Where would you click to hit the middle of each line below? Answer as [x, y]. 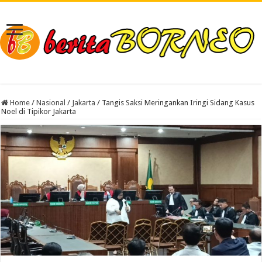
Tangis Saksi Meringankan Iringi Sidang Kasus [178, 102]
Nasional [51, 102]
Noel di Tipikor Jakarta [39, 111]
